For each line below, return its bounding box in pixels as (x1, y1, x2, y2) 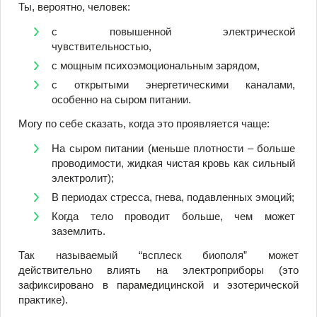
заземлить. (52, 224, 105, 237)
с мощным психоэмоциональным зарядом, (52, 59, 260, 71)
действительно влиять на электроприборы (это (18, 264, 299, 277)
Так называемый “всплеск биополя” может (18, 249, 299, 262)
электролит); (52, 171, 114, 184)
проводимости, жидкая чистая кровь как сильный (52, 156, 295, 169)
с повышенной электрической (52, 25, 295, 38)
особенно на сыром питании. (52, 93, 191, 105)
